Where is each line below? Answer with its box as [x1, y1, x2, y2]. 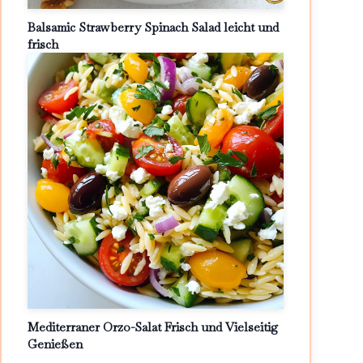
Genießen [28, 336, 83, 352]
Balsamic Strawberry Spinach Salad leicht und [28, 19, 279, 35]
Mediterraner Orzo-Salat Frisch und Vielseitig [28, 319, 278, 335]
